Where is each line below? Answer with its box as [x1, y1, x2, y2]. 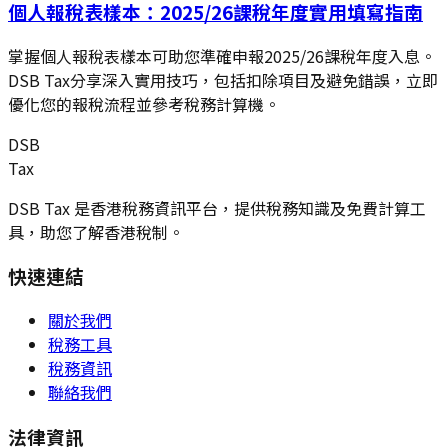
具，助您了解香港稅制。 [8, 219, 184, 244]
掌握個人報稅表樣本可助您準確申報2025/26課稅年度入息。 [8, 43, 436, 68]
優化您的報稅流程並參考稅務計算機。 [8, 91, 280, 116]
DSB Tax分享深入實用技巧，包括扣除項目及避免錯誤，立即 [8, 67, 438, 92]
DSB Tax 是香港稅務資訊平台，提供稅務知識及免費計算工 [8, 195, 426, 220]
